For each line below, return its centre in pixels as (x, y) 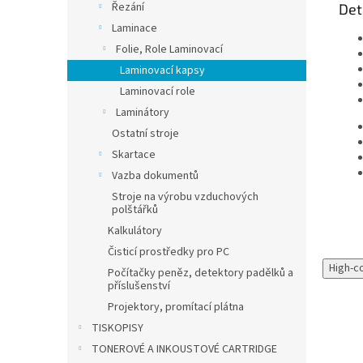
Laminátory (143, 113)
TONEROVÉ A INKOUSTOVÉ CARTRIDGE (184, 349)
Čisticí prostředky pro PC (169, 252)
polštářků (135, 210)
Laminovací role (158, 92)
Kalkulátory (135, 231)
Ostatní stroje (145, 134)
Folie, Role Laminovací (169, 49)
